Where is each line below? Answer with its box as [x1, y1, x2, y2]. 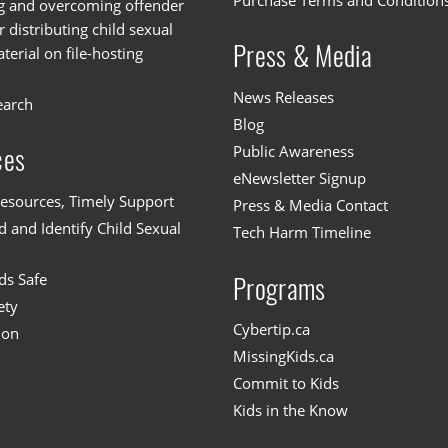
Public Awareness [233, 141, 355, 162]
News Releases [233, 87, 335, 108]
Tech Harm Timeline [233, 222, 372, 243]
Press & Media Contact [233, 195, 389, 216]
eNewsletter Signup [233, 168, 367, 189]
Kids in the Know [233, 400, 349, 421]
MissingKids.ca [233, 346, 335, 367]
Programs [233, 270, 326, 307]
